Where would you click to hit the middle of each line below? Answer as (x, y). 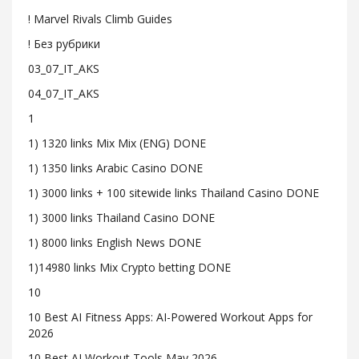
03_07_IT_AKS (64, 69)
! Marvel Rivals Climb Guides (100, 19)
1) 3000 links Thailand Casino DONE (121, 218)
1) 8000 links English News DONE (115, 242)
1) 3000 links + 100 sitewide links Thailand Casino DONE (173, 193)
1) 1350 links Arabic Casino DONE (115, 168)
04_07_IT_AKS (64, 93)
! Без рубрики (64, 44)
